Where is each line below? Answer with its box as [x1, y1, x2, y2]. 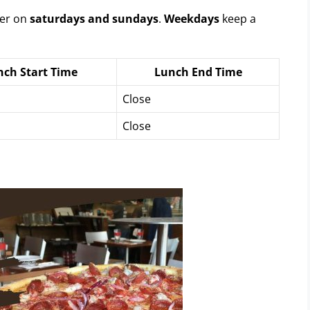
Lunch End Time [154, 64, 242, 80]
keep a [219, 10, 256, 26]
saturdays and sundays [30, 10, 158, 26]
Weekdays [164, 10, 219, 26]
